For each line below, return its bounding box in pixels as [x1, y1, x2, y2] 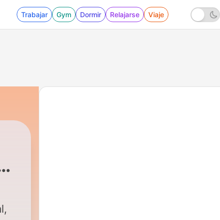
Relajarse [110, 10, 139, 19]
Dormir [80, 10, 101, 19]
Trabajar [21, 10, 48, 19]
